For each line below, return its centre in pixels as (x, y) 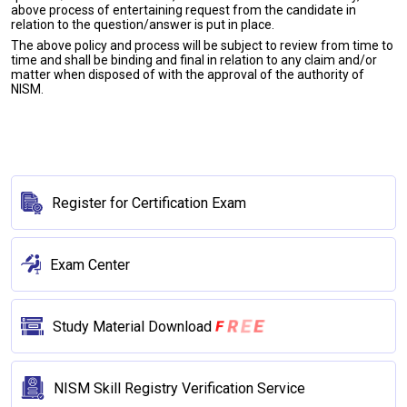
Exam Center (90, 264)
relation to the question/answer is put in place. (143, 25)
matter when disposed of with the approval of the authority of (188, 74)
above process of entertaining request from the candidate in (184, 10)
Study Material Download (134, 327)
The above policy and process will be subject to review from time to (202, 45)
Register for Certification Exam (149, 203)
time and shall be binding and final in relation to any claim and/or (194, 60)
